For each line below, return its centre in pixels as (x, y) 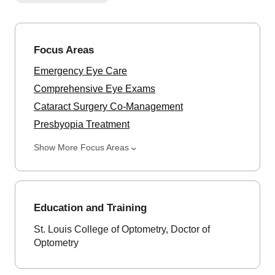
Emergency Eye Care (80, 71)
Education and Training (90, 208)
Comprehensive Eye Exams (95, 89)
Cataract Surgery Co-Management (108, 107)
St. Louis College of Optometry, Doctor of (122, 230)
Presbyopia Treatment (82, 125)
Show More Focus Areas (81, 148)
